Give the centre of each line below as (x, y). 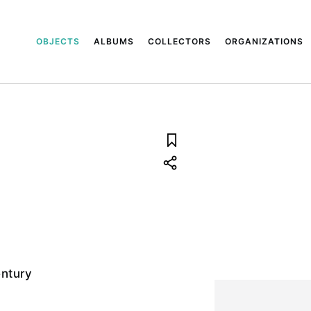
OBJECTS (58, 41)
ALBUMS (114, 41)
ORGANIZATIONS (264, 41)
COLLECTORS (180, 41)
